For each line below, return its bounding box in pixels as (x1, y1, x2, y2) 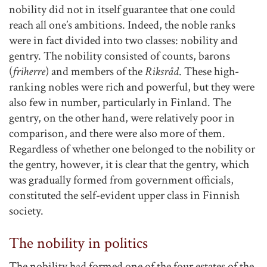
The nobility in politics (9, 232, 148, 253)
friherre (13, 64, 45, 80)
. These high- (179, 64, 239, 80)
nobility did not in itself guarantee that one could (9, 2, 235, 18)
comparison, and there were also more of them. (9, 126, 225, 142)
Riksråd (145, 64, 179, 80)
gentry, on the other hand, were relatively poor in (9, 110, 235, 126)
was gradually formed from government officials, (9, 172, 234, 188)
